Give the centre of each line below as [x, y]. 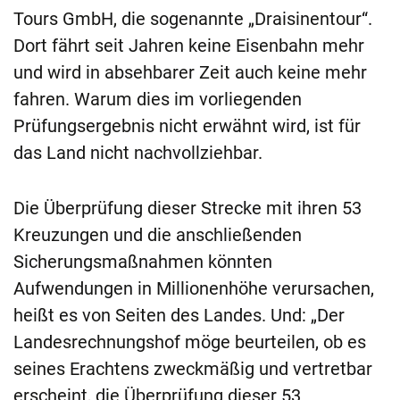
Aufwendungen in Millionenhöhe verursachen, [194, 289]
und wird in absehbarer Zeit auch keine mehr [190, 73]
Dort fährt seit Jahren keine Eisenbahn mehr [189, 46]
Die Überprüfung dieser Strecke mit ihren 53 [187, 208]
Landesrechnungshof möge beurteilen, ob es [190, 342]
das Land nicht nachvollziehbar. [138, 153]
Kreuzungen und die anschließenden [158, 235]
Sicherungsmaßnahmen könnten [143, 262]
